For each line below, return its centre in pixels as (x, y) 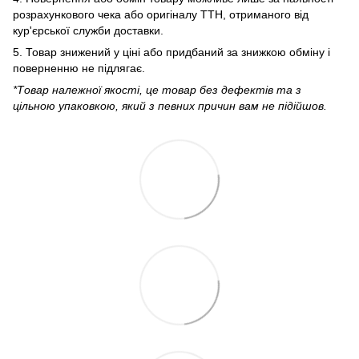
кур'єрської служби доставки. (88, 31)
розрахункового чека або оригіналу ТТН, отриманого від (161, 15)
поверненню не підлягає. (79, 69)
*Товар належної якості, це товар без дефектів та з (157, 90)
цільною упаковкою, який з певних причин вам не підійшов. (170, 106)
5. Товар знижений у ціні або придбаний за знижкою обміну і (171, 52)
